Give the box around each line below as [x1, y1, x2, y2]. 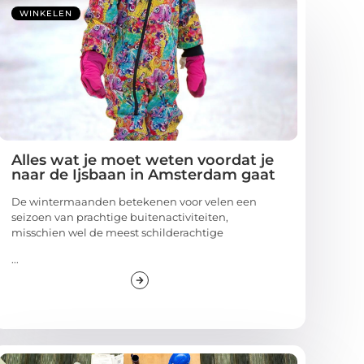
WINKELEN [19, 8, 73, 19]
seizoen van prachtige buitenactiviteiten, [11, 210, 229, 224]
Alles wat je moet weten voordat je [11, 151, 275, 170]
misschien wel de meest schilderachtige [11, 226, 224, 240]
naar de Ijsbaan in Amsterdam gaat [11, 166, 276, 184]
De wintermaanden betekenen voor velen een [11, 195, 258, 209]
